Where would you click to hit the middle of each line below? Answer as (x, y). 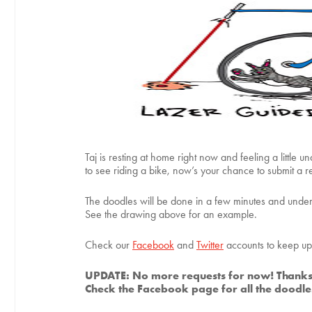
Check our (109, 245)
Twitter (210, 245)
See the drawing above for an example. (171, 214)
